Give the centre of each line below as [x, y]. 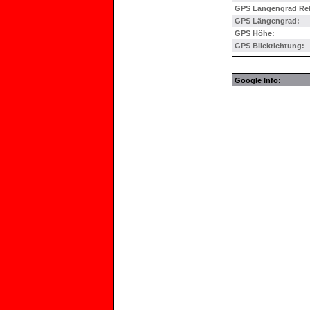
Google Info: [260, 80]
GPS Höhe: [255, 33]
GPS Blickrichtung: [270, 46]
